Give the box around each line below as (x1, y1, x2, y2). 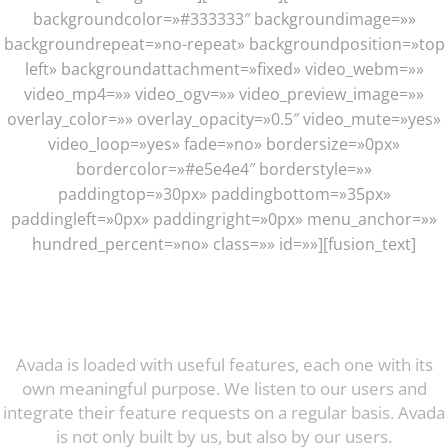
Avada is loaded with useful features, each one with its (15, 353, 433, 377)
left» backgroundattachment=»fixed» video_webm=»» (24, 58, 424, 81)
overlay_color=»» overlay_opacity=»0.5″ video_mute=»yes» (7, 108, 441, 131)
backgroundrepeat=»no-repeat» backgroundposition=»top (3, 33, 445, 56)
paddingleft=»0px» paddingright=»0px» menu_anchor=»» (11, 208, 437, 231)
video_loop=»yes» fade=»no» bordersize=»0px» (48, 133, 400, 156)
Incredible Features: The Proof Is (5, 271, 443, 313)
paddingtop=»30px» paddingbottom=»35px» (57, 183, 391, 206)
